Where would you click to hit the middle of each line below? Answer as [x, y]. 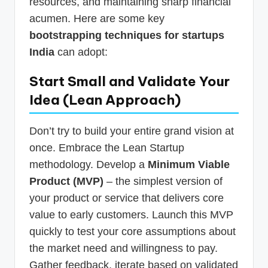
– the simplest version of [163, 181]
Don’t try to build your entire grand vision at [132, 131]
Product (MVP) [66, 181]
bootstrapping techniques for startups [127, 35]
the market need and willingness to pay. [124, 248]
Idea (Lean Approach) [105, 100]
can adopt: [81, 52]
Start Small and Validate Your [130, 81]
